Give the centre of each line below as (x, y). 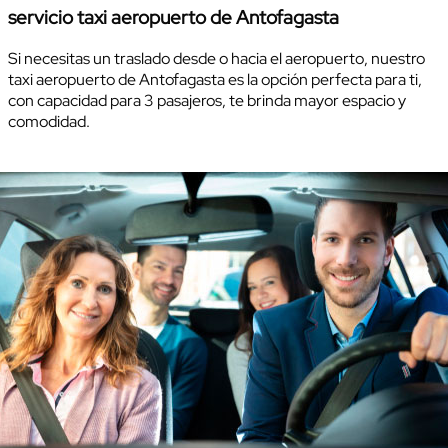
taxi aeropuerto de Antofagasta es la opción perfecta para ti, (215, 80)
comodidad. (49, 122)
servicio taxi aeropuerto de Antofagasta (173, 17)
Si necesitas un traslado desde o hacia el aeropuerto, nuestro (216, 59)
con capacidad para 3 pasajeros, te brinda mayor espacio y (207, 101)
